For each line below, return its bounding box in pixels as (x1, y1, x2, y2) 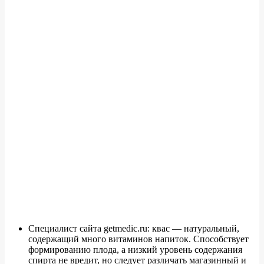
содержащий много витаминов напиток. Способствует (28, 233, 249, 244)
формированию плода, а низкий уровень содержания (28, 244, 242, 255)
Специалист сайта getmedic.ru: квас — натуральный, (28, 223, 239, 233)
